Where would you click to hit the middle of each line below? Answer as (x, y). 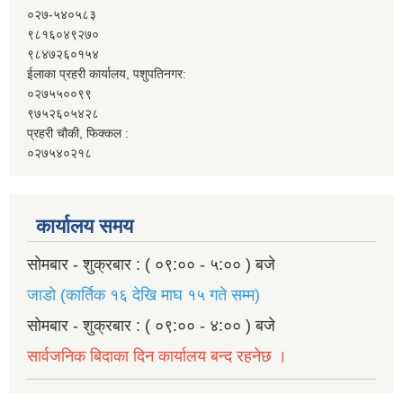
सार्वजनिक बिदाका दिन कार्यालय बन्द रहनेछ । (157, 357)
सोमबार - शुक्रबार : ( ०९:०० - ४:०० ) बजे (151, 326)
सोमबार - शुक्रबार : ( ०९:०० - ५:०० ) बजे (151, 265)
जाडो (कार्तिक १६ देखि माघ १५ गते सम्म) (143, 296)
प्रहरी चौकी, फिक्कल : (78, 134)
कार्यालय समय (85, 227)
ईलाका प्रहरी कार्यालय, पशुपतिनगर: (107, 74)
